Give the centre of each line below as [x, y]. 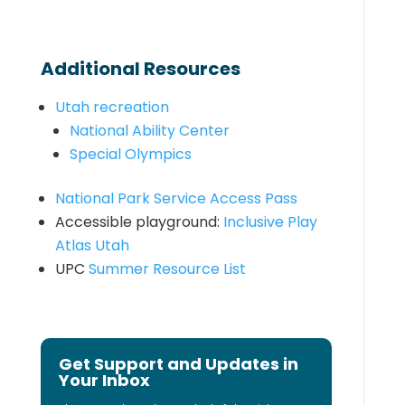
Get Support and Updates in [178, 364]
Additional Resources [140, 69]
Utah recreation [113, 107]
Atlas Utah [92, 245]
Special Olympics [130, 154]
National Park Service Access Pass [176, 198]
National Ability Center [149, 131]
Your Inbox [104, 380]
